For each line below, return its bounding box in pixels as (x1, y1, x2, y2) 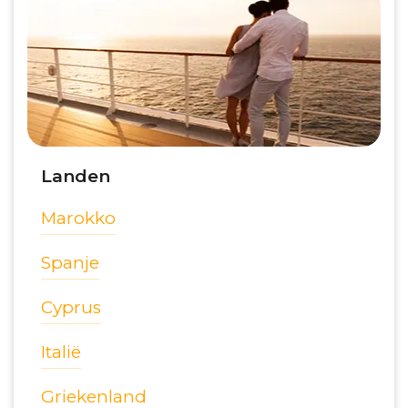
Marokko (41, 208, 116, 229)
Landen (41, 166, 110, 188)
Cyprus (41, 297, 101, 319)
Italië (41, 342, 81, 363)
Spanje (41, 252, 99, 274)
